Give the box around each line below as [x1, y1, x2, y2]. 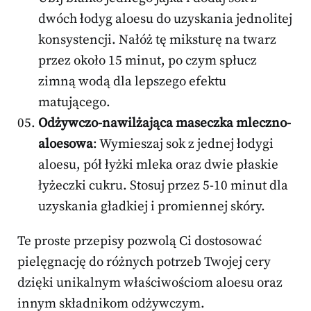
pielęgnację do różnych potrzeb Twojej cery [17, 254, 271, 271]
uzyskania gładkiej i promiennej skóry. [38, 199, 265, 215]
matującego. [38, 94, 110, 111]
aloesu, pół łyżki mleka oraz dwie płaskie [38, 157, 278, 174]
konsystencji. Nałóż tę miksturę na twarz [38, 32, 276, 49]
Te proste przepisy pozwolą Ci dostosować [17, 233, 262, 250]
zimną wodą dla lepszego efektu [38, 74, 226, 90]
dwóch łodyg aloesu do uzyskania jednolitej [38, 11, 292, 28]
